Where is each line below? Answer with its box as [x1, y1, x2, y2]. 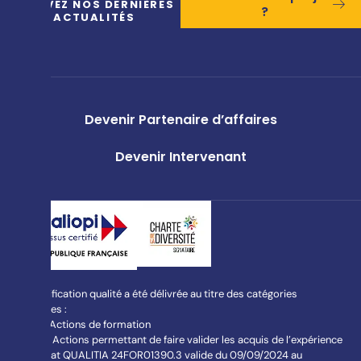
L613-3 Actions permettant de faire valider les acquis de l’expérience [16, 332, 342, 346]
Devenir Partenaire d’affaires [84, 110, 277, 130]
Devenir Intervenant [114, 147, 247, 167]
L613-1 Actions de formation [16, 317, 151, 331]
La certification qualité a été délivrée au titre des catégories [16, 286, 297, 301]
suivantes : [16, 301, 67, 316]
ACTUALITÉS [53, 10, 135, 26]
